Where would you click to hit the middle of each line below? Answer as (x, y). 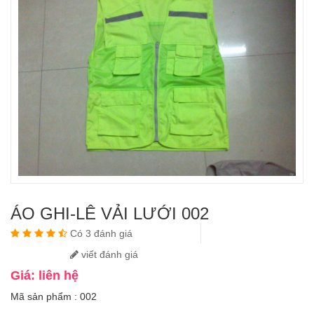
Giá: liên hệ (45, 276)
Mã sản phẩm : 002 (54, 297)
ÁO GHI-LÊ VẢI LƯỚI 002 (110, 214)
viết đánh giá (108, 255)
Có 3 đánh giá (101, 234)
